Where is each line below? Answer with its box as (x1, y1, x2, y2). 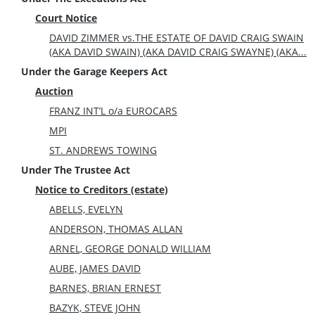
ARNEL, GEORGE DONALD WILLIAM (49, 241, 211, 255)
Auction (35, 84, 73, 98)
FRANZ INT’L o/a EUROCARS (49, 103, 177, 117)
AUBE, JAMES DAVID (49, 261, 141, 275)
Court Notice (35, 11, 97, 25)
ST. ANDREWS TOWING (49, 143, 157, 157)
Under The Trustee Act (21, 162, 130, 176)
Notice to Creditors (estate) (35, 182, 168, 196)
